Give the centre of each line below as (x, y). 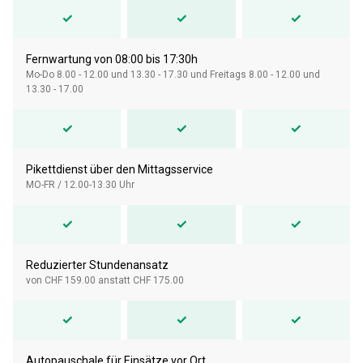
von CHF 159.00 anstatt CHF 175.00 (105, 280)
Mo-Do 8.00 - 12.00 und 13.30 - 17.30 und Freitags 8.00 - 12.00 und (173, 74)
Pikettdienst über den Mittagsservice (120, 169)
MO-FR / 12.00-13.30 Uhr (80, 184)
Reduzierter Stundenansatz (97, 265)
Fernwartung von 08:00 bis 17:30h (112, 59)
